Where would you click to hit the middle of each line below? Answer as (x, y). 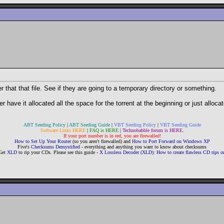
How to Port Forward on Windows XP (171, 141)
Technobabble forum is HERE (152, 130)
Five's (24, 147)
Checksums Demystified (55, 147)
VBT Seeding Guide (180, 125)
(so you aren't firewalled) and (101, 141)
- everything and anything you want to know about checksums (143, 147)
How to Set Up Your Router (42, 141)
